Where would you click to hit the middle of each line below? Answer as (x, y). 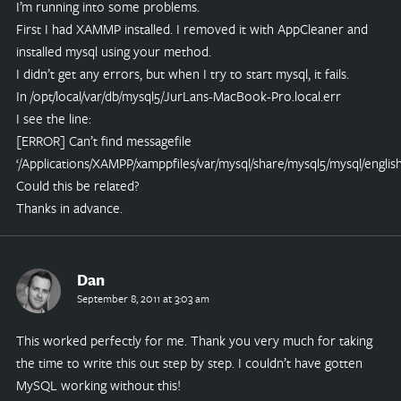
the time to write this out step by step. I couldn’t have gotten (189, 363)
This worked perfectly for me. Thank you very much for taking (194, 341)
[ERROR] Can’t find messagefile (103, 140)
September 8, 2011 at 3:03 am (143, 298)
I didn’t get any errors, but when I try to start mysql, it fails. (182, 73)
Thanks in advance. (69, 207)
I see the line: (53, 118)
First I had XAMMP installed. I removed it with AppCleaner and (192, 28)
